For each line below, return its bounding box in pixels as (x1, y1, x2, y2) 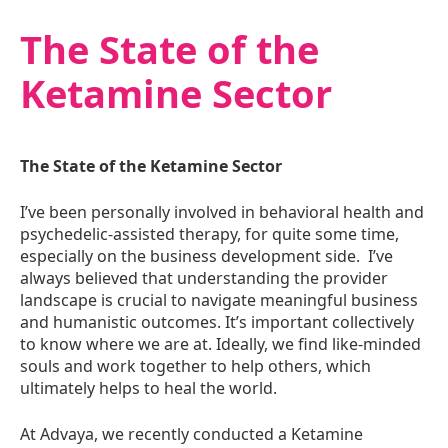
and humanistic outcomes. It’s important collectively (20, 311, 414, 333)
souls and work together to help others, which (20, 355, 371, 377)
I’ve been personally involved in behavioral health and (20, 201, 424, 223)
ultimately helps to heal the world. (20, 377, 277, 399)
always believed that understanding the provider (20, 267, 388, 289)
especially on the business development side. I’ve (20, 245, 393, 267)
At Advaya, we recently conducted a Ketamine (20, 423, 363, 445)
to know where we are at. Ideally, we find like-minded (20, 333, 421, 355)
